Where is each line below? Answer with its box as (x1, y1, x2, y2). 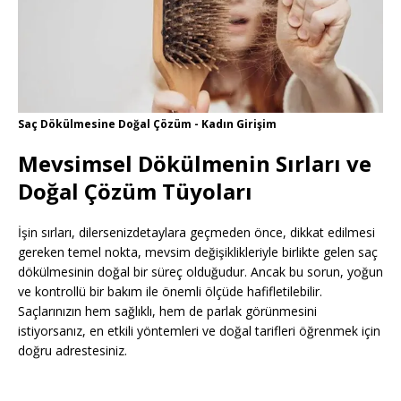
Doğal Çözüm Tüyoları (18, 176, 252, 207)
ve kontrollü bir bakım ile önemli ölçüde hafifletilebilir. (18, 283, 322, 301)
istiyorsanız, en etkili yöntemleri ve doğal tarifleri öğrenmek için (18, 322, 380, 340)
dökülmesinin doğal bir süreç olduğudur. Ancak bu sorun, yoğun (18, 263, 383, 281)
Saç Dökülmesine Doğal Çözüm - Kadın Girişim (18, 116, 277, 132)
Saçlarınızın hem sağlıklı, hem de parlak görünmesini (18, 303, 317, 320)
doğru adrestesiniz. (18, 342, 127, 360)
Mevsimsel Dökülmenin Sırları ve (18, 149, 371, 179)
